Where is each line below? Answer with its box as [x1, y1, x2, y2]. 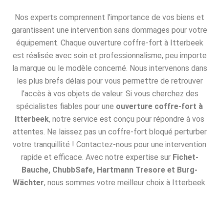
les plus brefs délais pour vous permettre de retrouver [16, 76, 203, 86]
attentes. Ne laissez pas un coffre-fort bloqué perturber [12, 127, 207, 137]
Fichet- [172, 153, 198, 162]
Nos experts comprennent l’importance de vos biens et [15, 13, 204, 22]
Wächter [12, 178, 44, 188]
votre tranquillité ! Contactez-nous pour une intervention [13, 140, 206, 150]
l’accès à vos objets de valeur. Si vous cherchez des [21, 89, 198, 99]
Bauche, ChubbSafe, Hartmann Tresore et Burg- [22, 165, 197, 175]
